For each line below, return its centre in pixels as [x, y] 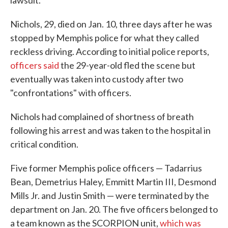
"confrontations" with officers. [71, 93]
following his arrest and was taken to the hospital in [110, 130]
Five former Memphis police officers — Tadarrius [106, 168]
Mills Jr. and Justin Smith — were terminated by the [110, 195]
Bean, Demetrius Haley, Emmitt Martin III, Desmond [113, 182]
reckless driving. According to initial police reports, [110, 51]
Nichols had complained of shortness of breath [102, 117]
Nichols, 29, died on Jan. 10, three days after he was [111, 24]
